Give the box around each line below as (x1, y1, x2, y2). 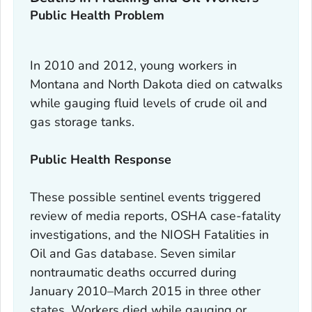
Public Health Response (29, 151, 171, 169)
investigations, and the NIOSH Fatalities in (29, 226, 269, 244)
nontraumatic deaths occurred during (29, 264, 237, 281)
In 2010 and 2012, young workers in (29, 57, 237, 75)
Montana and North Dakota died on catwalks (29, 76, 283, 93)
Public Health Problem (29, 7, 164, 24)
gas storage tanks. (29, 114, 134, 131)
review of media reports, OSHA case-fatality (29, 208, 281, 225)
